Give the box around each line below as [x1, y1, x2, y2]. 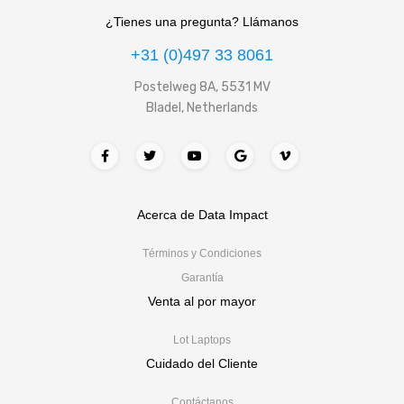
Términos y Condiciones [142, 246, 262, 260]
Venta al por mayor [148, 293, 256, 308]
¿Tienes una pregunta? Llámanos [106, 14, 298, 29]
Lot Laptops [173, 333, 231, 346]
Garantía [180, 271, 224, 284]
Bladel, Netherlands [146, 99, 258, 115]
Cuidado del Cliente [146, 355, 258, 371]
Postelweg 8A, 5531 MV [133, 78, 271, 95]
